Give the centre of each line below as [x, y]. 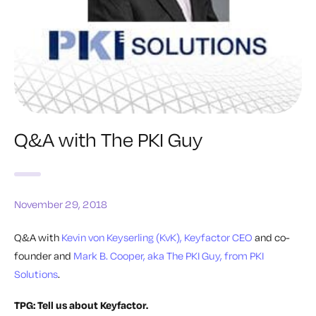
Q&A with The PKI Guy [108, 139]
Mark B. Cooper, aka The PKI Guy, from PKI [169, 255]
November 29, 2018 [61, 204]
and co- [271, 237]
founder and [44, 255]
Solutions [36, 274]
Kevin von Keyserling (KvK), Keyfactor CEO [157, 237]
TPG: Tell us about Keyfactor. [81, 305]
